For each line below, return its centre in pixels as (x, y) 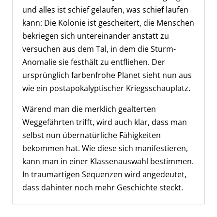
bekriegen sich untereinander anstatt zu (96, 36)
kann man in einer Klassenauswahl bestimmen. (108, 161)
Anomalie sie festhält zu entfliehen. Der (94, 62)
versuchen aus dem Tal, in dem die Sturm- (99, 49)
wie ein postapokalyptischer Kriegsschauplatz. (106, 88)
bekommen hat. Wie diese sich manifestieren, (105, 148)
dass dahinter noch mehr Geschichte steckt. (103, 187)
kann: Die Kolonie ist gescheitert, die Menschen (108, 23)
